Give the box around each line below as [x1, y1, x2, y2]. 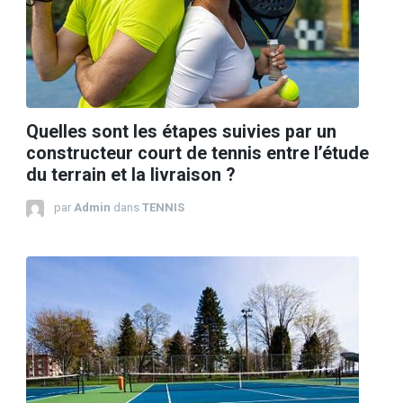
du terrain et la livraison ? [26, 165, 235, 186]
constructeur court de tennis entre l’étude [26, 143, 369, 165]
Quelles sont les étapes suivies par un [26, 121, 336, 143]
